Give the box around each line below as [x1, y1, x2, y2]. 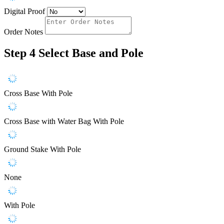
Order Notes [4, 27, 43, 36]
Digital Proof [4, 7, 45, 16]
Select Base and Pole [38, 46, 143, 59]
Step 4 [4, 46, 35, 59]
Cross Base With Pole [4, 88, 72, 97]
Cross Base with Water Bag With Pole [4, 116, 124, 125]
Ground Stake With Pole [4, 144, 81, 153]
